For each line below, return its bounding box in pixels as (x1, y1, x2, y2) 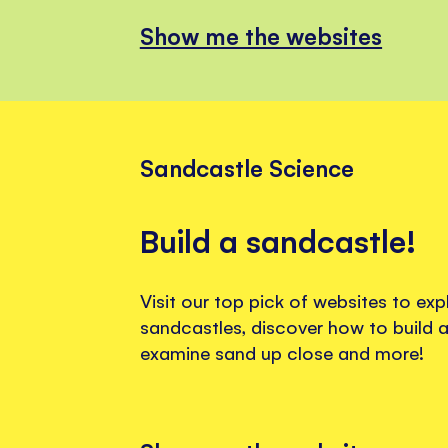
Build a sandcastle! (139, 219, 417, 260)
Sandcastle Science (139, 151, 355, 182)
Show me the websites (139, 19, 383, 50)
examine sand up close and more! (139, 339, 425, 364)
